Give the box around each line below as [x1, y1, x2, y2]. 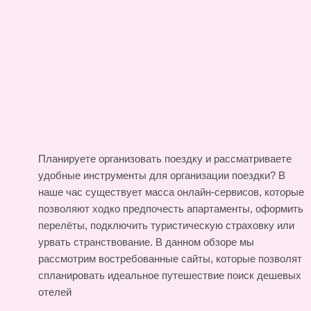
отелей [38, 285, 72, 298]
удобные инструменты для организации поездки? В [38, 169, 285, 181]
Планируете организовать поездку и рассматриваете [38, 152, 292, 165]
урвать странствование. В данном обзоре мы [38, 235, 254, 248]
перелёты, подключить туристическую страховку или [38, 219, 294, 231]
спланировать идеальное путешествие [38, 269, 227, 281]
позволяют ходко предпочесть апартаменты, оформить [38, 202, 303, 215]
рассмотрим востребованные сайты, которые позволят [38, 252, 302, 264]
